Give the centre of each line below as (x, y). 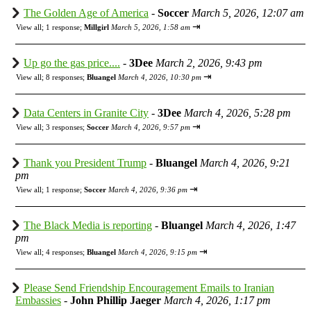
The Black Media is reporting (88, 225)
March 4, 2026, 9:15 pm (158, 252)
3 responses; (66, 127)
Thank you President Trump (85, 162)
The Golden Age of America (86, 12)
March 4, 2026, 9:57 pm (151, 127)
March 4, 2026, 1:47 (251, 225)
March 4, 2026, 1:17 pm (217, 300)
